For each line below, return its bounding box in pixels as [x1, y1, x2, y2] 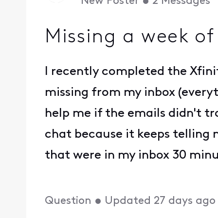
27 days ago [154, 195, 216, 207]
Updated [105, 195, 151, 207]
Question [45, 195, 92, 207]
